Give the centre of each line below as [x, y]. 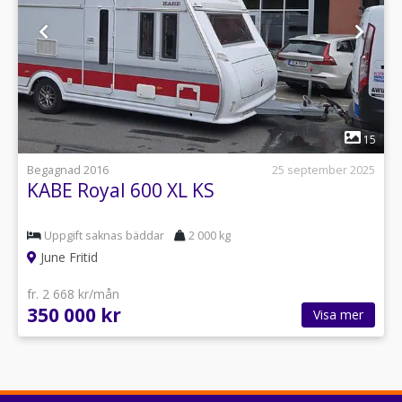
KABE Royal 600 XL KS [121, 190]
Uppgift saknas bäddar [104, 236]
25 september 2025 [323, 170]
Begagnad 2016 [68, 170]
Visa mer [338, 315]
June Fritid [67, 257]
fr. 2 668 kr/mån [73, 294]
